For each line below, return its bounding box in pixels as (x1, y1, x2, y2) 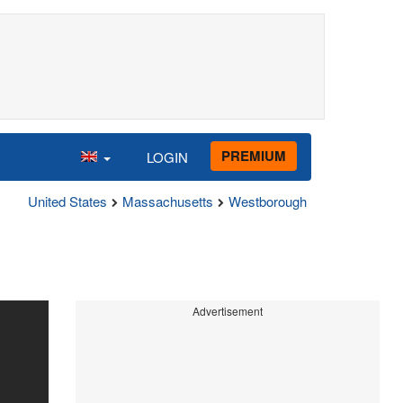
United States (28, 192, 107, 210)
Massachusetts (122, 192, 213, 210)
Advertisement (192, 303, 263, 318)
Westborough (228, 192, 307, 210)
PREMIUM (221, 145, 286, 166)
